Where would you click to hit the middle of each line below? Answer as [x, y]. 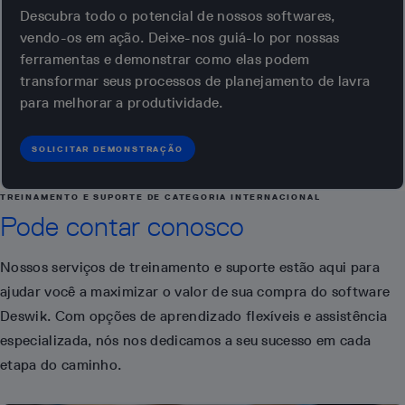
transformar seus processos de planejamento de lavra [195, 80]
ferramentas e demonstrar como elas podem [165, 59]
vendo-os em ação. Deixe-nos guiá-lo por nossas [180, 37]
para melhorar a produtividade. [122, 102]
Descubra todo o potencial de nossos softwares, [178, 15]
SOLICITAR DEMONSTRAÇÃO [108, 148]
